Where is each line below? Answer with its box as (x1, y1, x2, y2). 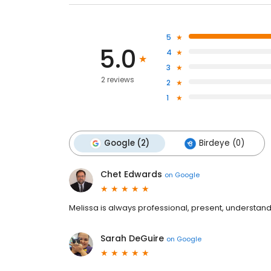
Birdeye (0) (199, 137, 244, 149)
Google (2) (104, 137, 149, 149)
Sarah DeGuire (100, 232, 164, 244)
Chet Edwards (100, 168, 162, 180)
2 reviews (100, 74, 134, 85)
